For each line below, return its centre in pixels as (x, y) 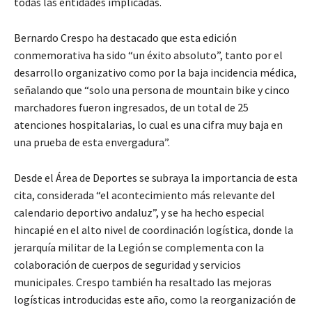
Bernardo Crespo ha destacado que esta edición (125, 37)
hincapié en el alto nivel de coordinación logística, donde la (154, 229)
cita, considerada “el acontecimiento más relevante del (145, 195)
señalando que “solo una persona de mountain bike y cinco (152, 89)
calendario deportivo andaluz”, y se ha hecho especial (139, 212)
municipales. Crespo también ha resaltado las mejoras (143, 282)
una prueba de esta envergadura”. (92, 142)
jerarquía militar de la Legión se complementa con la (139, 247)
